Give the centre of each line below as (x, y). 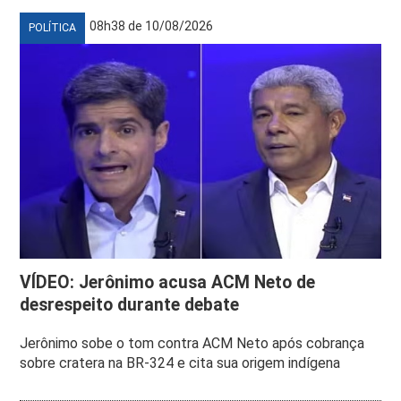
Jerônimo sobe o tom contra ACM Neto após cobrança (192, 343)
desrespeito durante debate (130, 304)
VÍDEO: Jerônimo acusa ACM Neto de (168, 282)
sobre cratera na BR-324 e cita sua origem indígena (180, 363)
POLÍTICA (53, 27)
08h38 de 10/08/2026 (152, 26)
